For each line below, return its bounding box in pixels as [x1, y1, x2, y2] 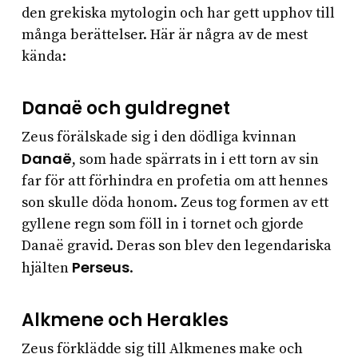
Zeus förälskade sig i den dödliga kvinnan [21, 128, 296, 147]
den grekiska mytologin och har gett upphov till [21, 4, 335, 23]
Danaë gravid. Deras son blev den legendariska [21, 237, 332, 256]
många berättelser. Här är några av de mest [21, 26, 308, 45]
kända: [21, 47, 66, 66]
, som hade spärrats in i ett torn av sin [71, 150, 319, 169]
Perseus [71, 257, 129, 278]
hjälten [21, 259, 72, 278]
